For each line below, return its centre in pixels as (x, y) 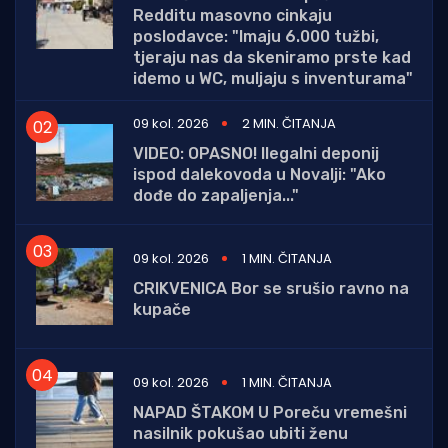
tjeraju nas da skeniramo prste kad (272, 58)
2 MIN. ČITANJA (289, 124)
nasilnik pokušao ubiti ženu (240, 433)
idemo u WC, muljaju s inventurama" (273, 79)
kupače (162, 309)
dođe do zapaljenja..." (216, 196)
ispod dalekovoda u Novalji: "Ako (259, 175)
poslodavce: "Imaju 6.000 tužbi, (256, 37)
